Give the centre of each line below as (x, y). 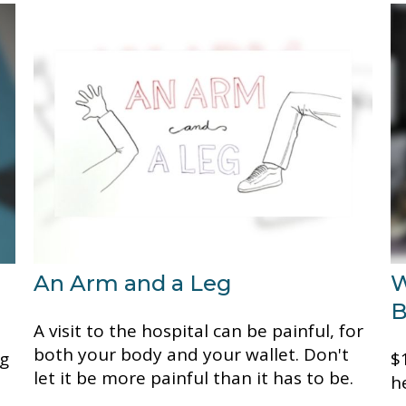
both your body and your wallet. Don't (192, 354)
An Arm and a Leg (133, 283)
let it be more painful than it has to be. (194, 377)
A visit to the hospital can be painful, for (199, 330)
